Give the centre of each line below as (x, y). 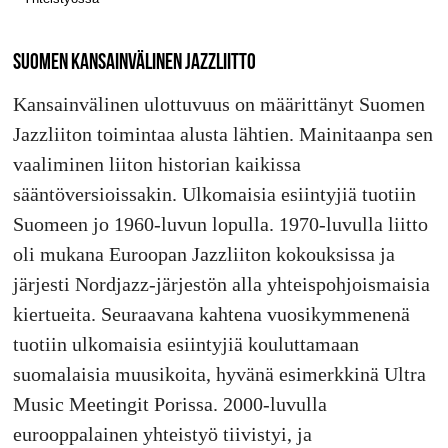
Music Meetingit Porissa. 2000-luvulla (169, 404)
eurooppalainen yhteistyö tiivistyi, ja (162, 434)
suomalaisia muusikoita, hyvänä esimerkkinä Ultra (219, 374)
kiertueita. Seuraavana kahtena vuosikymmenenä (211, 314)
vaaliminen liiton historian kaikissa (156, 164)
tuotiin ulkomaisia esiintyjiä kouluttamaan (185, 344)
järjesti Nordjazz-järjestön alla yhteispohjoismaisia (221, 284)
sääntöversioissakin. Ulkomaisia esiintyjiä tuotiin (214, 194)
